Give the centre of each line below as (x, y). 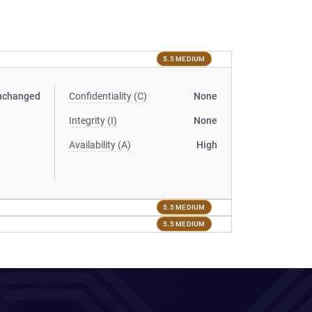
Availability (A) (100, 145)
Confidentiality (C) (108, 96)
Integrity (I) (93, 120)
